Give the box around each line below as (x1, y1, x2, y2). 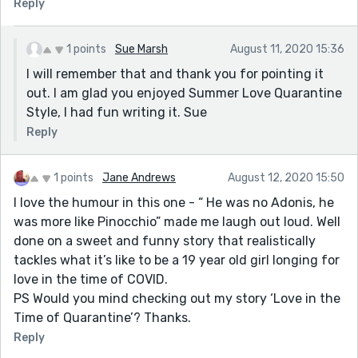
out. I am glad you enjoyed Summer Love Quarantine (26, 85, 342, 101)
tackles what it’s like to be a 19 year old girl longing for (14, 252, 340, 268)
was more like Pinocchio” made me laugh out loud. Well (14, 213, 340, 229)
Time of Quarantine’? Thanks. (14, 309, 191, 325)
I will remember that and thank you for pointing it (26, 66, 324, 82)
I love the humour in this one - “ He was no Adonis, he (14, 194, 334, 210)
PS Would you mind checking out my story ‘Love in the (14, 290, 340, 306)
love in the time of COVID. (14, 271, 168, 287)
